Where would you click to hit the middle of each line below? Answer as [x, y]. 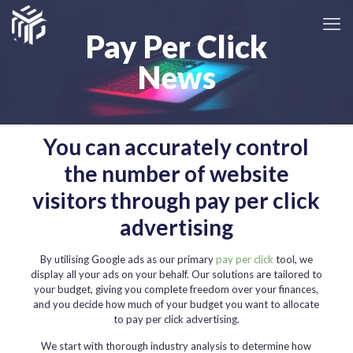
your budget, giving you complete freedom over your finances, [176, 289]
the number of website [176, 173]
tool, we [293, 259]
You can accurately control [176, 147]
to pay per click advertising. [176, 319]
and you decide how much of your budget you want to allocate [176, 304]
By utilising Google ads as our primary [128, 259]
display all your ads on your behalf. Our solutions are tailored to [176, 274]
